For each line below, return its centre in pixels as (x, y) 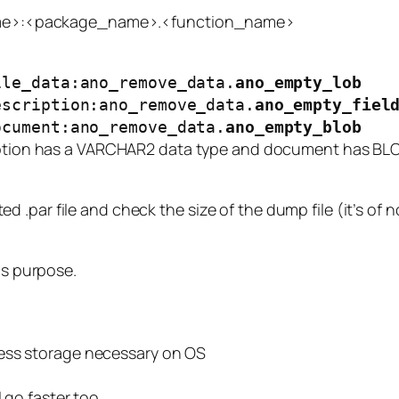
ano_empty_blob (293, 127)
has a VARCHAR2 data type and (147, 149)
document (301, 149)
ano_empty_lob (298, 83)
